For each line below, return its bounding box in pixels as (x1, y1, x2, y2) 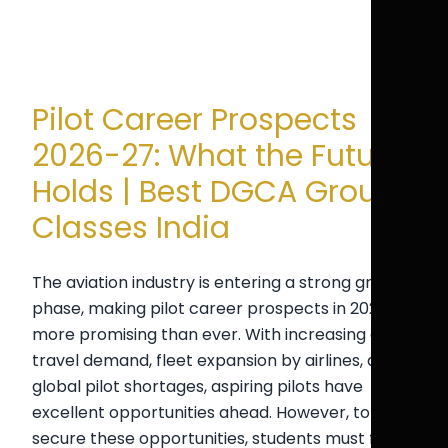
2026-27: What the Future (32, 135, 404, 177)
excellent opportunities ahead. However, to (32, 401, 370, 424)
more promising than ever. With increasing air (32, 323, 390, 346)
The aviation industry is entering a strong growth (32, 271, 412, 294)
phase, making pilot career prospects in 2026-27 (32, 297, 416, 320)
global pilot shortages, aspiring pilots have (32, 375, 363, 398)
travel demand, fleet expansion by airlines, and (32, 349, 397, 372)
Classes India (32, 207, 230, 249)
